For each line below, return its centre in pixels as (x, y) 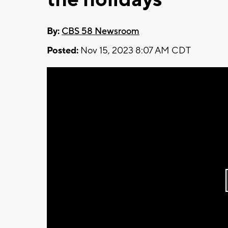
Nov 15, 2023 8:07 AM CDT (135, 50)
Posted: (63, 50)
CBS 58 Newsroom (101, 31)
